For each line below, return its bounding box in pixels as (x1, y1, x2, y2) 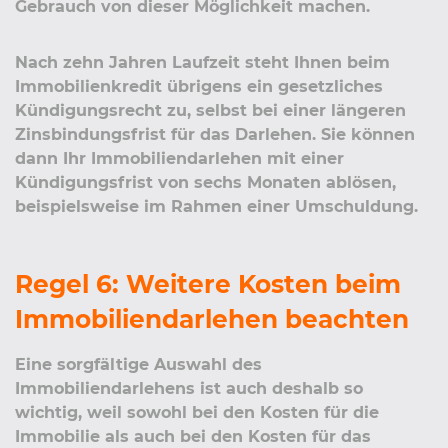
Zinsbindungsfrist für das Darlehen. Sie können (15, 124, 415, 144)
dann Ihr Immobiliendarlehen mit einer (15, 148, 344, 168)
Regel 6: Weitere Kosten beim (15, 268, 401, 299)
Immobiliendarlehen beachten (15, 303, 409, 334)
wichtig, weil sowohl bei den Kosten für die (15, 402, 379, 422)
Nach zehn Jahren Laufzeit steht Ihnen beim (15, 52, 390, 72)
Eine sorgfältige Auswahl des (15, 354, 262, 374)
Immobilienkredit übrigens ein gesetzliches (15, 76, 383, 96)
